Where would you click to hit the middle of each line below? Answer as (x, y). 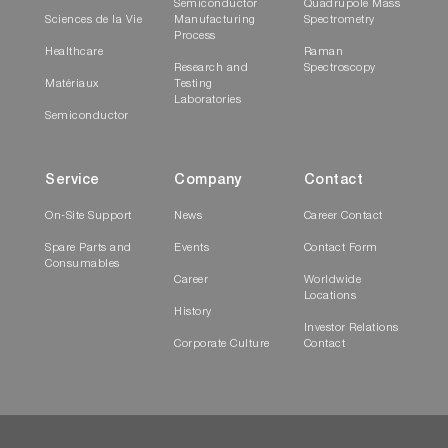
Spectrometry (339, 20)
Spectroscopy (339, 68)
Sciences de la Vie (93, 20)
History (193, 312)
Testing (193, 84)
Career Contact (343, 216)
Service (72, 180)
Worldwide (332, 280)
